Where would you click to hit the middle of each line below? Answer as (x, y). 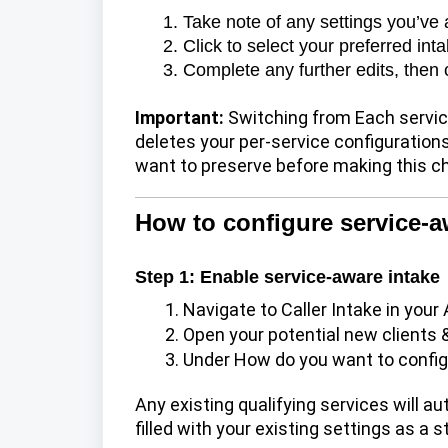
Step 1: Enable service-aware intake (287, 276)
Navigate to (232, 309)
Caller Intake (331, 309)
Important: (179, 117)
